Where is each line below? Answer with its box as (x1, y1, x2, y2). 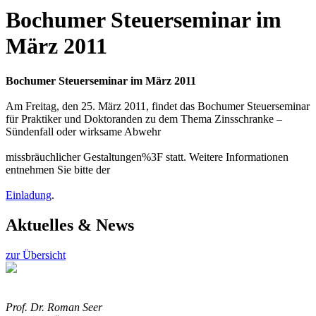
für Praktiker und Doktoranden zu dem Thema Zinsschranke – (6, 112, 282, 125)
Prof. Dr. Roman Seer (6, 300, 102, 313)
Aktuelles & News (6, 215, 134, 234)
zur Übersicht (6, 248, 66, 261)
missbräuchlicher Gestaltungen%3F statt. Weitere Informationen (6, 150, 288, 163)
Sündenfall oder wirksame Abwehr (6, 125, 161, 138)
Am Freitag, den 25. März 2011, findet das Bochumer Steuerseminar (6, 99, 310, 112)
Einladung (6, 188, 51, 201)
